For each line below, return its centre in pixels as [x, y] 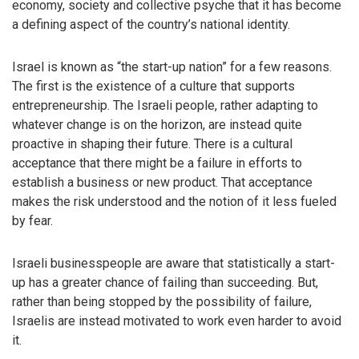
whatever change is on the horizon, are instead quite [157, 125]
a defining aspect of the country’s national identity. [151, 25]
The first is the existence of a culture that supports [153, 87]
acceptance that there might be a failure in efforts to [157, 163]
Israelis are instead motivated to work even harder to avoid [177, 321]
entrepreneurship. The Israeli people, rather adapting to [165, 106]
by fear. [32, 221]
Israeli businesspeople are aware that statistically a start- [173, 264]
